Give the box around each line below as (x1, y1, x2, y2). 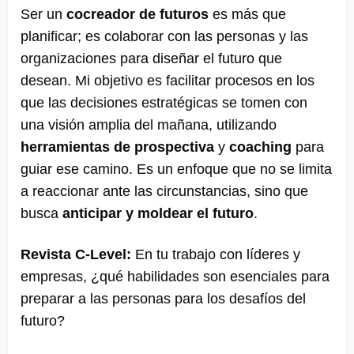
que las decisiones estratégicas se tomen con (21, 94, 307, 111)
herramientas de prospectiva (21, 138, 214, 155)
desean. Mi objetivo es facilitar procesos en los (21, 72, 314, 88)
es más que (209, 6, 286, 22)
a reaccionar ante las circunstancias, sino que (21, 183, 308, 199)
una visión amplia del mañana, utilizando (21, 116, 277, 133)
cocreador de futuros (66, 6, 209, 22)
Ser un (21, 6, 66, 22)
